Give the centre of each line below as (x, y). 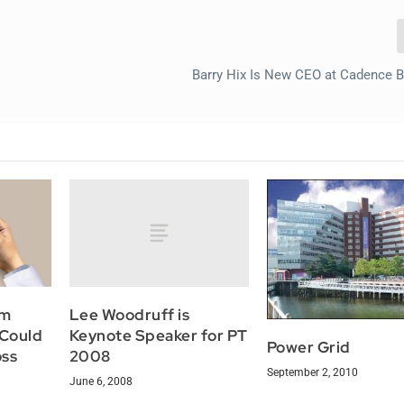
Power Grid (308, 348)
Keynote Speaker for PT (158, 336)
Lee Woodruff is (129, 315)
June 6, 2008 (101, 382)
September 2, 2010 (312, 373)
